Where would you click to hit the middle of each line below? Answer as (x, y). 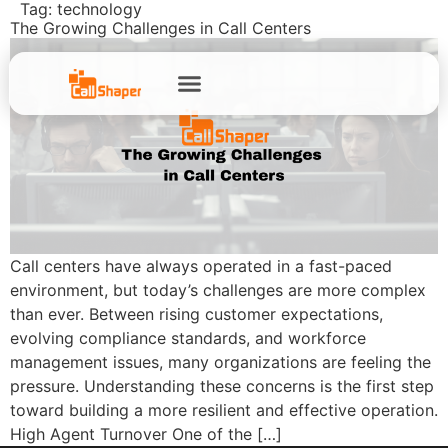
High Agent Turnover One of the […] (146, 434)
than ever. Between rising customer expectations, (196, 314)
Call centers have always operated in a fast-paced (201, 266)
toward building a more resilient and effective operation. (224, 410)
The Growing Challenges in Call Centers (160, 28)
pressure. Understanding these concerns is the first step (222, 386)
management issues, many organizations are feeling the (220, 362)
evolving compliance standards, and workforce (188, 338)
